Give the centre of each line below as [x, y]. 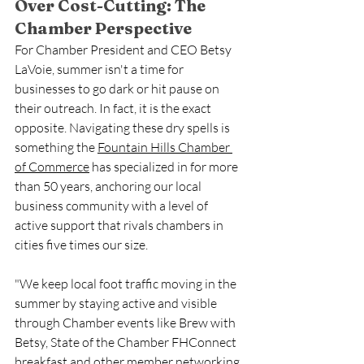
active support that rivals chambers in [120, 225]
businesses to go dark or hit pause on [118, 89]
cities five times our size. [81, 245]
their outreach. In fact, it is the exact [114, 108]
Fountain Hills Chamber [165, 147]
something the [56, 147]
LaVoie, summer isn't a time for [100, 69]
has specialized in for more [165, 167]
